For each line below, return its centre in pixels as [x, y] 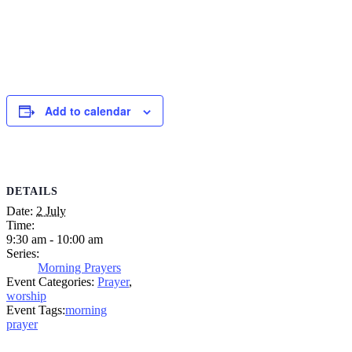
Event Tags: [36, 310]
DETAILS [32, 192]
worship [26, 296]
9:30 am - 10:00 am [55, 240]
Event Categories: [50, 282]
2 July [51, 211]
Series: [23, 254]
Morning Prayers [79, 268]
